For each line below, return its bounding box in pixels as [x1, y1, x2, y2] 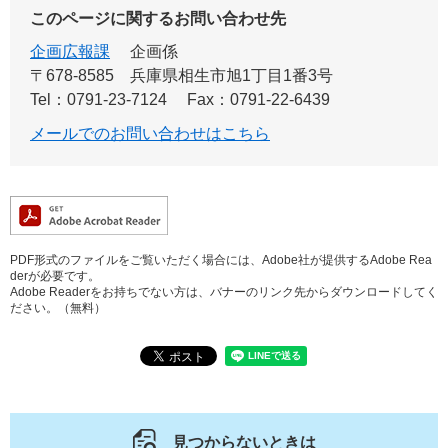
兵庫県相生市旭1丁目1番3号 [130, 67, 333, 84]
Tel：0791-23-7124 [30, 91, 167, 108]
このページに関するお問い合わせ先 [30, 10, 286, 27]
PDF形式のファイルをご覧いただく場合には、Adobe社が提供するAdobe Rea [10, 253, 432, 267]
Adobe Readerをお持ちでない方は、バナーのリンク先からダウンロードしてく [10, 285, 438, 299]
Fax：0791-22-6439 [187, 91, 330, 108]
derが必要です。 [10, 269, 100, 283]
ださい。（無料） [10, 301, 106, 315]
